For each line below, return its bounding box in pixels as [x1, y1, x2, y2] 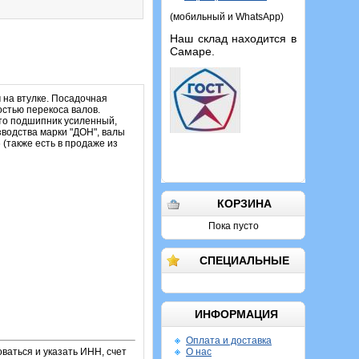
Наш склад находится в [170, 32, 296, 45]
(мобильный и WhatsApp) [170, 11, 284, 22]
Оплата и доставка [186, 335, 272, 346]
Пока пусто [208, 220, 259, 232]
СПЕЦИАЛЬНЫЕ [200, 254, 289, 267]
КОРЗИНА [217, 197, 272, 210]
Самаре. [170, 45, 215, 58]
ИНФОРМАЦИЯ [194, 308, 278, 321]
